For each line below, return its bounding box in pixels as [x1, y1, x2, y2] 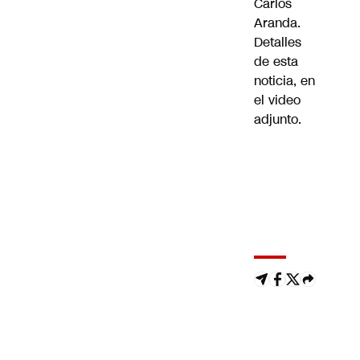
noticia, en [254, 72, 315, 91]
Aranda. [254, 14, 301, 33]
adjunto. [254, 110, 301, 129]
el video [254, 91, 301, 110]
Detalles [254, 33, 301, 52]
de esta [254, 52, 298, 72]
